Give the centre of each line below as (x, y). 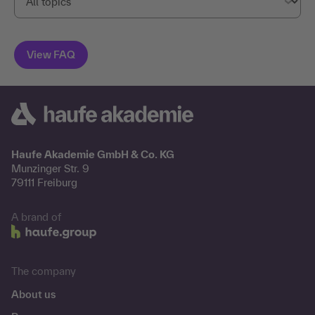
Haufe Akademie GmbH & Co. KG (93, 155)
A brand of (36, 217)
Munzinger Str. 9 (50, 169)
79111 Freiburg (44, 183)
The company (44, 271)
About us (33, 295)
